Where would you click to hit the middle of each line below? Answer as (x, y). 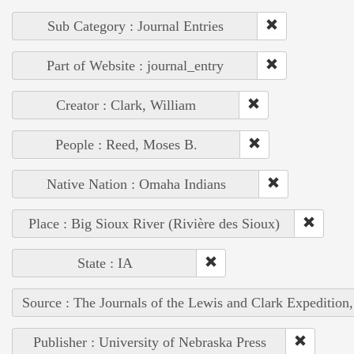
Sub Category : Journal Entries (135, 26)
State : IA (105, 264)
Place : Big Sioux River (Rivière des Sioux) (154, 224)
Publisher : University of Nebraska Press (149, 343)
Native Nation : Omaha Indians (136, 185)
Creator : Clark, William (126, 105)
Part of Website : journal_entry (135, 66)
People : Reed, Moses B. (126, 145)
